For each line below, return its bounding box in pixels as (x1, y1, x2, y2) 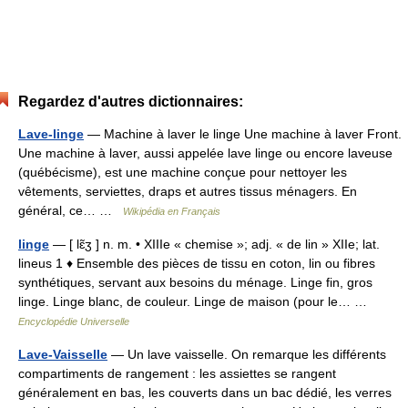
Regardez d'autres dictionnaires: (18, 93, 243, 109)
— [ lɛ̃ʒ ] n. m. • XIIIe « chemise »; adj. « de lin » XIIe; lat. (49, 236, 380, 251)
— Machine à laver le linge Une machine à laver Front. (84, 126, 402, 141)
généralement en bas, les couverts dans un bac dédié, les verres (18, 384, 392, 400)
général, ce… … (18, 202, 123, 218)
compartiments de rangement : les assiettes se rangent (18, 365, 336, 381)
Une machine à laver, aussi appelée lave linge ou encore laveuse (18, 145, 393, 160)
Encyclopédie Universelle (18, 315, 129, 327)
